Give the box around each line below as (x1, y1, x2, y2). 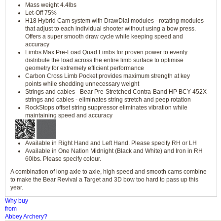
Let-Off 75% (25, 9, 57, 16)
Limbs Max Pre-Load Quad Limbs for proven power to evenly (25, 49, 187, 56)
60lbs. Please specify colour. (25, 155, 101, 162)
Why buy (5, 197, 28, 204)
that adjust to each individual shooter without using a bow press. (25, 25, 196, 32)
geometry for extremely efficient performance (25, 65, 144, 72)
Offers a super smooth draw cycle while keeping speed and (25, 33, 183, 40)
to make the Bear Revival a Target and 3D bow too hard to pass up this (10, 176, 198, 183)
